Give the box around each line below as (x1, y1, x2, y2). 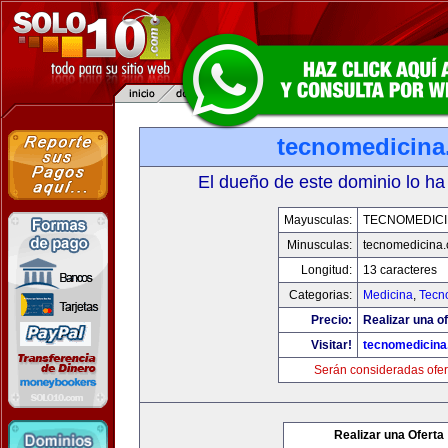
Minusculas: (286, 238, 352, 252)
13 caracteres (362, 263, 437, 277)
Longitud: (300, 263, 352, 277)
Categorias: (288, 288, 352, 302)
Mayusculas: (283, 213, 352, 227)
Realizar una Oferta (334, 428, 444, 442)
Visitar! (310, 338, 352, 352)
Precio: (310, 313, 352, 327)
